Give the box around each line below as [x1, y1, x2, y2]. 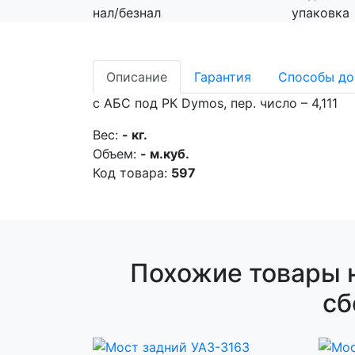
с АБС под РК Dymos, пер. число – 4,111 [93, 95, 338, 111]
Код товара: [93, 165, 171, 181]
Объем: [93, 146, 140, 162]
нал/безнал [93, 5, 161, 21]
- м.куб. [140, 146, 189, 162]
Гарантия [194, 69, 251, 85]
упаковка [291, 5, 349, 21]
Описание [106, 69, 167, 85]
